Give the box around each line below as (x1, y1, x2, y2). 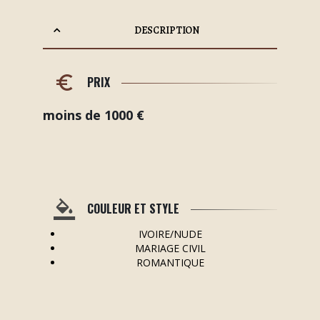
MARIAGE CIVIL (134, 241, 206, 255)
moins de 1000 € (43, 106, 144, 124)
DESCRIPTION (134, 23, 200, 37)
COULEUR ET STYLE (87, 200, 179, 218)
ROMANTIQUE (136, 255, 204, 269)
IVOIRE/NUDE (138, 226, 202, 241)
